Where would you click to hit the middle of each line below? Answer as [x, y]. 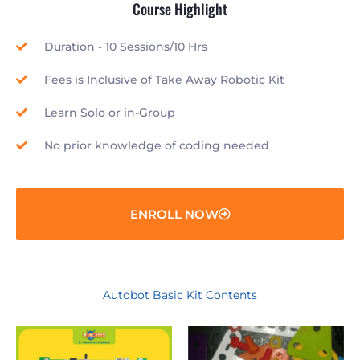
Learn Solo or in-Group [109, 113]
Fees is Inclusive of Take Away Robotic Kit [164, 80]
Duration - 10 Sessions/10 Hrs [125, 47]
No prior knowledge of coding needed [156, 146]
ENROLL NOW [174, 215]
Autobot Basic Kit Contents [180, 295]
